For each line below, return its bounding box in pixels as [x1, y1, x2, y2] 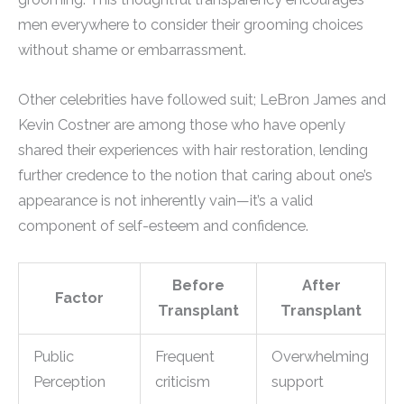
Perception [33, 372, 106, 390]
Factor [55, 289, 104, 307]
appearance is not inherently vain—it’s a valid [18, 191, 313, 209]
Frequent [155, 347, 216, 365]
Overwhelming [271, 347, 370, 365]
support [271, 372, 325, 390]
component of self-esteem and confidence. [18, 216, 308, 234]
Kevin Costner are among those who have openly [18, 115, 345, 133]
